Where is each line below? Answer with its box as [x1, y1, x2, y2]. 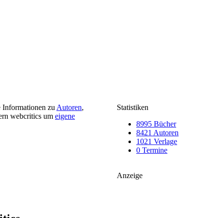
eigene [55, 112, 75, 120]
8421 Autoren [136, 128, 179, 137]
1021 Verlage [136, 137, 177, 145]
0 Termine [136, 146, 167, 154]
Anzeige [117, 171, 143, 180]
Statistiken [117, 103, 148, 111]
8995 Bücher [136, 120, 176, 128]
